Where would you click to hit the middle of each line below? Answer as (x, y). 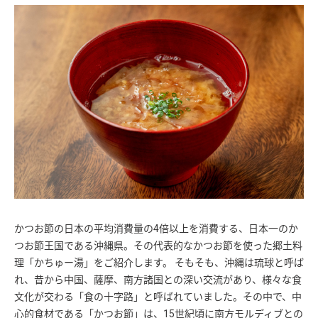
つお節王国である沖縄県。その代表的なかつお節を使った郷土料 (158, 246)
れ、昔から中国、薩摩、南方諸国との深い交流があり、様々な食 (158, 280)
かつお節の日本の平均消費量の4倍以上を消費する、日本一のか (156, 229)
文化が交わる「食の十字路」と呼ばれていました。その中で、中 (158, 297)
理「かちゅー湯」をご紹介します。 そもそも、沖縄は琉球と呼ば (159, 263)
